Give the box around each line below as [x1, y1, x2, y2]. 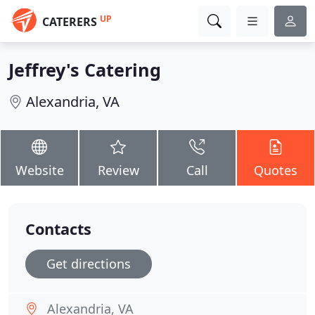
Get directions [46, 255, 131, 272]
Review [97, 162, 139, 179]
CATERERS [42, 14, 97, 30]
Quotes [254, 162, 297, 179]
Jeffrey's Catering [8, 58, 161, 82]
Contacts [25, 219, 91, 239]
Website [15, 162, 64, 179]
